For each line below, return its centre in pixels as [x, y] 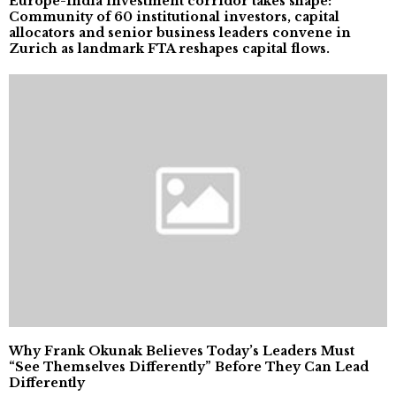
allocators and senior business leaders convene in [180, 33]
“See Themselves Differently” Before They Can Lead [189, 366]
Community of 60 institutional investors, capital [174, 17]
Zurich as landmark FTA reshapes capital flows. [169, 49]
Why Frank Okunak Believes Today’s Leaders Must [182, 350]
